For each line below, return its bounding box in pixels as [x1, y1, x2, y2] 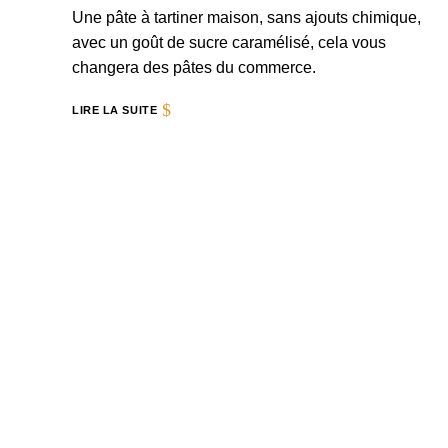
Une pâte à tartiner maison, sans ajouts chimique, [72, 9, 421, 26]
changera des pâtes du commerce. [72, 59, 316, 76]
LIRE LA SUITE [72, 104, 158, 116]
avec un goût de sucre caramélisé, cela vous [72, 34, 386, 51]
